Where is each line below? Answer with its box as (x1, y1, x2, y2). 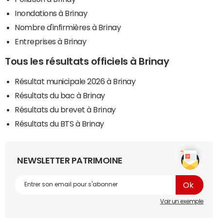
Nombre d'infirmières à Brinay (15, 23, 121, 31)
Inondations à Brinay (15, 9, 88, 17)
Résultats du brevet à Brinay (15, 105, 116, 113)
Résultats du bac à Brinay (15, 91, 105, 99)
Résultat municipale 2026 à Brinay (15, 77, 136, 85)
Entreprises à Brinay (15, 37, 87, 45)
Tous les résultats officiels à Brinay (5, 56, 169, 66)
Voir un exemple (160, 198, 203, 204)
